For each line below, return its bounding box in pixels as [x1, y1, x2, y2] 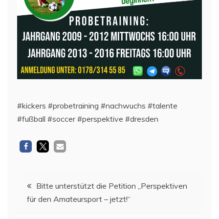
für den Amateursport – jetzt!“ [27, 194, 131, 204]
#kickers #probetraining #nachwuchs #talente [17, 100, 177, 110]
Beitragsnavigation [17, 170, 125, 194]
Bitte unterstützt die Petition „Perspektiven [36, 180, 187, 191]
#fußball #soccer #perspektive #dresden [17, 113, 158, 124]
